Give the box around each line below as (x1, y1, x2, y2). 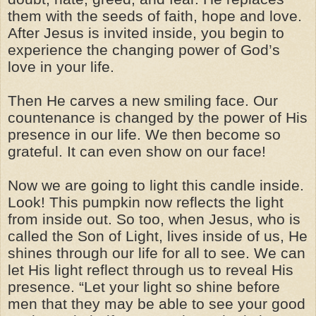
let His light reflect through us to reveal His (8, 261, 293, 279)
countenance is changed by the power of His (8, 109, 308, 126)
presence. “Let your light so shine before (8, 278, 280, 296)
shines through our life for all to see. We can (8, 244, 305, 262)
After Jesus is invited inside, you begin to (8, 24, 284, 42)
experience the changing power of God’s (8, 41, 280, 59)
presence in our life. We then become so (8, 126, 281, 143)
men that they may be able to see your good (8, 295, 305, 312)
